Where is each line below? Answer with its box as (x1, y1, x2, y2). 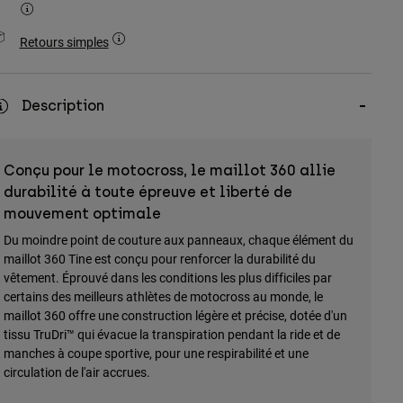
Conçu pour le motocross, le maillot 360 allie (3, 162, 336, 180)
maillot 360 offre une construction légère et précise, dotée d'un (3, 307, 347, 325)
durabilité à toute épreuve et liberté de (3, 184, 292, 201)
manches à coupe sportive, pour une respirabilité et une (3, 345, 309, 363)
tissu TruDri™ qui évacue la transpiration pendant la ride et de (3, 326, 340, 344)
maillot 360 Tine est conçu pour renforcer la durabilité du (3, 250, 316, 268)
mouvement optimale (3, 205, 161, 223)
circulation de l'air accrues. (3, 363, 150, 381)
